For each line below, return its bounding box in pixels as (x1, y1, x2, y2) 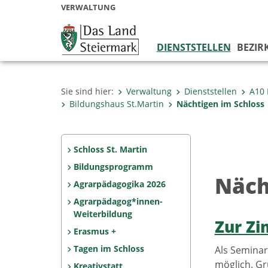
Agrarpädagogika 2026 (73, 178, 166, 190)
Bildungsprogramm (73, 161, 153, 172)
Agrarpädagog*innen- (73, 196, 163, 207)
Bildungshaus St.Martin (69, 98, 164, 109)
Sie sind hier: (61, 86, 114, 97)
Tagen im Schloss (73, 243, 144, 254)
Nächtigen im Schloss (176, 98, 264, 109)
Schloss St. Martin (73, 144, 147, 155)
